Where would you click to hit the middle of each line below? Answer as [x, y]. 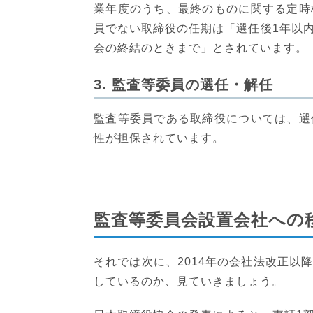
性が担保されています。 [159, 138]
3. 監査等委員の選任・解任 [183, 84]
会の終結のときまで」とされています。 [201, 48]
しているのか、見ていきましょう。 [189, 281]
